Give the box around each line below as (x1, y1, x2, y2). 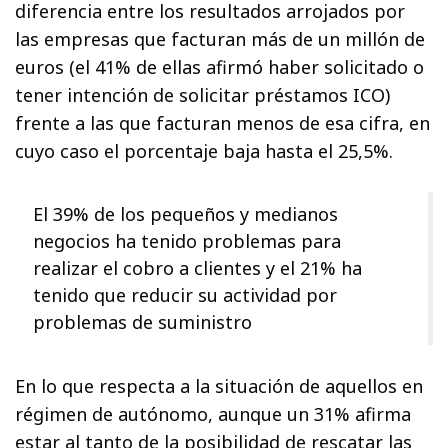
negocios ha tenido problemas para (33, 229, 341, 254)
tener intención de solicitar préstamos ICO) (15, 83, 391, 108)
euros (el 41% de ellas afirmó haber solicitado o (15, 55, 425, 80)
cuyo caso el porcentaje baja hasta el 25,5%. (15, 139, 394, 164)
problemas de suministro (33, 310, 252, 335)
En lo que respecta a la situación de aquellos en (15, 374, 424, 399)
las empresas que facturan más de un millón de (15, 27, 426, 52)
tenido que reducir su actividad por (33, 283, 337, 308)
